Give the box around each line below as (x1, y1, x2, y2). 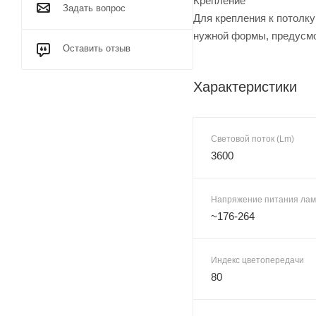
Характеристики (193, 78, 297, 95)
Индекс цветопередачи (211, 255, 304, 265)
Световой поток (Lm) (211, 133, 294, 144)
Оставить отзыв (63, 43, 130, 54)
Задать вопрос (63, 3, 126, 13)
